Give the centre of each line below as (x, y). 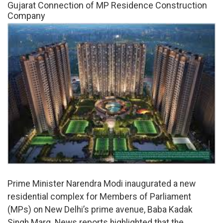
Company (26, 16)
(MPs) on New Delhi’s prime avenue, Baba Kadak (100, 210)
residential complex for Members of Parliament (99, 197)
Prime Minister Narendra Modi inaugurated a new (102, 184)
